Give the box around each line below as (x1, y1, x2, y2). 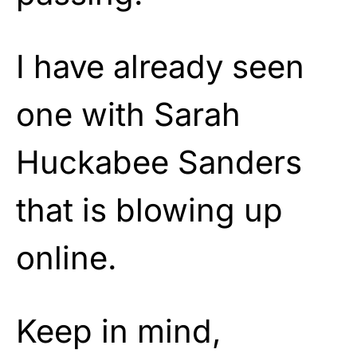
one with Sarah (16, 94, 241, 134)
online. (16, 237, 117, 277)
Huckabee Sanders (16, 142, 302, 182)
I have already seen (16, 46, 304, 86)
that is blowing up (16, 190, 283, 229)
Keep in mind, (16, 311, 222, 351)
